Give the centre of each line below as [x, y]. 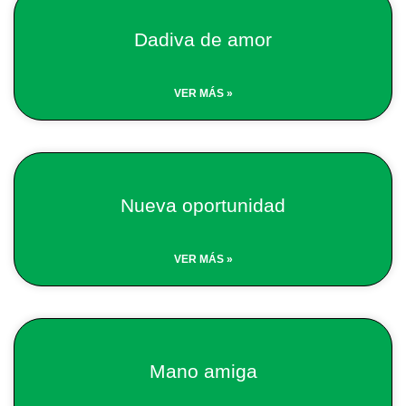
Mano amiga [203, 371]
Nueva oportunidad [203, 205]
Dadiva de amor [203, 39]
